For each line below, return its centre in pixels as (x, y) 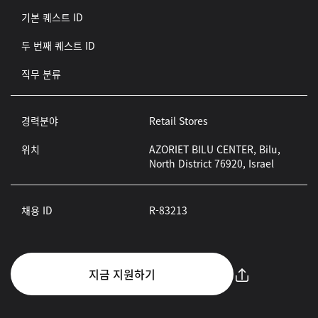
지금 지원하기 (122, 274)
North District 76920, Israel (211, 163)
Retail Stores (178, 121)
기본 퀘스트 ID (52, 17)
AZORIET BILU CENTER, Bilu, (214, 149)
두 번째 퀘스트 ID (58, 45)
